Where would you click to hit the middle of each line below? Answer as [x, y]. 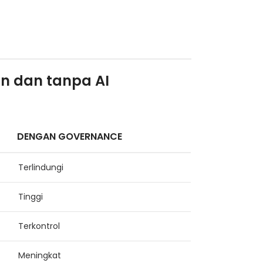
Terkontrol [39, 226]
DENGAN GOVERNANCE [70, 137]
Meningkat [40, 256]
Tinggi [31, 197]
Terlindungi [41, 168]
